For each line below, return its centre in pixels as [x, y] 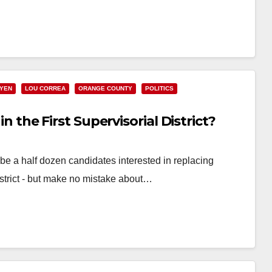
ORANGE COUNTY [105, 88]
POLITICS [159, 88]
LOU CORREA [45, 88]
